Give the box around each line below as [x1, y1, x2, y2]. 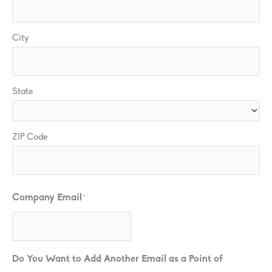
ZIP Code [12, 132, 47, 142]
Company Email [12, 192, 82, 203]
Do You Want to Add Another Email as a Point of [12, 254, 223, 264]
